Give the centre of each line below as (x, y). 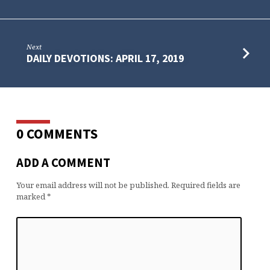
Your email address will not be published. (93, 185)
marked (31, 196)
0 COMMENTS (57, 133)
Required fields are (206, 185)
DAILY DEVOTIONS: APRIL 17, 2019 (105, 58)
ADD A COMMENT (63, 163)
